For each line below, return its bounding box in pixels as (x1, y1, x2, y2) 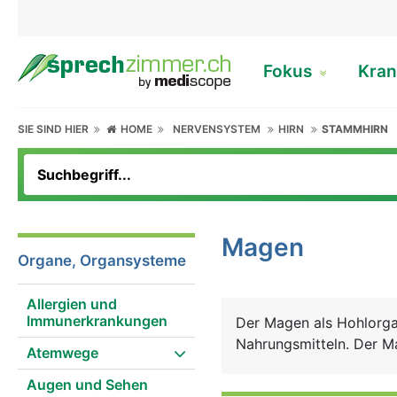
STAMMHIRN (322, 122, 389, 136)
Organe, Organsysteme (18, 252, 186, 269)
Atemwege (27, 344, 98, 362)
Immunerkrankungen (27, 312, 167, 330)
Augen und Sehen (27, 376, 148, 393)
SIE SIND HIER (18, 122, 94, 136)
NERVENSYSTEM (173, 122, 261, 136)
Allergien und (27, 295, 117, 313)
